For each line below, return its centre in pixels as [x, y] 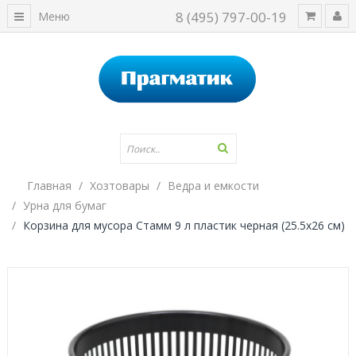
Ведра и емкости [213, 186]
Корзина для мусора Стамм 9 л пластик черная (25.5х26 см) [184, 225]
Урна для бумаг [65, 205]
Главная [49, 186]
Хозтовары [120, 186]
